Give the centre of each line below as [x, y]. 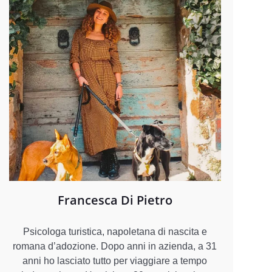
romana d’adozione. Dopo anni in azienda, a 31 [115, 246]
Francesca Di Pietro [115, 200]
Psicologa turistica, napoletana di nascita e [115, 231]
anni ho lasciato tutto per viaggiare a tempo [115, 260]
